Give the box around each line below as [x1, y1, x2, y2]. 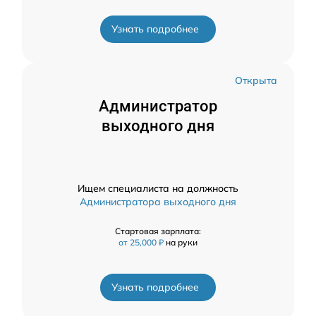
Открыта [235, 74, 277, 87]
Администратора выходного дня [80, 195, 236, 209]
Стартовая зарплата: [115, 226, 201, 237]
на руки [166, 237, 197, 248]
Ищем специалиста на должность [78, 182, 238, 195]
